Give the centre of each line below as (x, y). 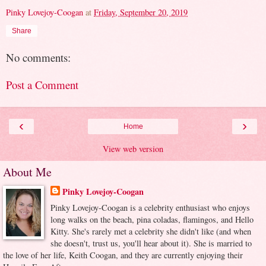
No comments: (38, 57)
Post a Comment (42, 85)
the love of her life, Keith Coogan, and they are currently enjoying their (123, 255)
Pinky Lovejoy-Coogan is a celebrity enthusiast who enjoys (150, 207)
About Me (27, 172)
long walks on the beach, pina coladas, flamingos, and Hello (152, 219)
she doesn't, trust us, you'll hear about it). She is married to (151, 243)
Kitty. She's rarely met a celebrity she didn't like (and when (151, 231)
